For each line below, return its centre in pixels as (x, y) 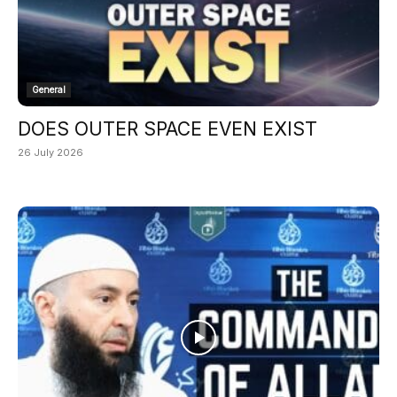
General (49, 89)
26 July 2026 (51, 152)
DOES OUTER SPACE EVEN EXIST (167, 128)
